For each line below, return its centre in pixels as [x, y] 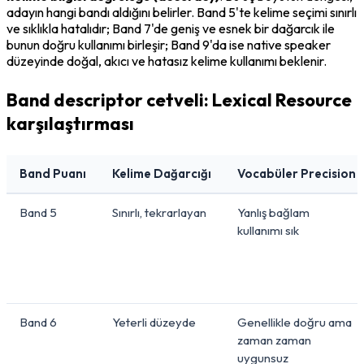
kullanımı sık [268, 230]
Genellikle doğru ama [295, 322]
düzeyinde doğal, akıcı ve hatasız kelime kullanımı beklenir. [167, 61]
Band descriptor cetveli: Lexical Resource [179, 100]
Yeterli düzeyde [154, 322]
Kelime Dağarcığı [162, 173]
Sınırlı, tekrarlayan [159, 212]
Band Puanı [53, 173]
